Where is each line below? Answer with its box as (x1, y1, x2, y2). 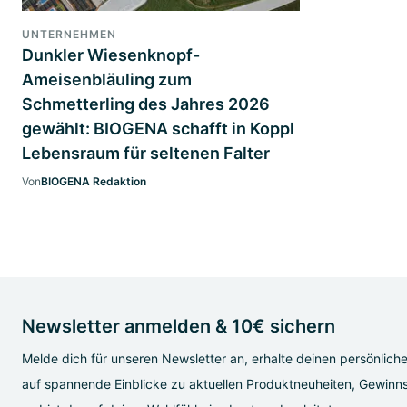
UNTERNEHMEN (22, 26, 116, 41)
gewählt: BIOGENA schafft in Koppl (22, 118, 294, 138)
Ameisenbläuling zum (22, 69, 192, 89)
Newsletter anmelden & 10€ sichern (22, 314, 335, 337)
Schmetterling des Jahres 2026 (22, 94, 270, 114)
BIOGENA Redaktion (41, 174, 146, 188)
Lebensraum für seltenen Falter (22, 143, 270, 163)
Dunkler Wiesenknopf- (22, 45, 200, 65)
